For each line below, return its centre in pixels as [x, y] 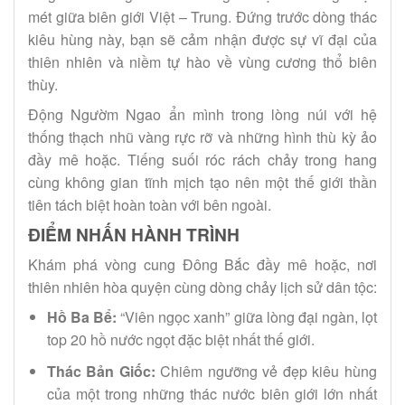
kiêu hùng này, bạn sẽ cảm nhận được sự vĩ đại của [202, 39]
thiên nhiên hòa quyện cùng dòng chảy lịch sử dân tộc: [202, 287]
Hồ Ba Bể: [82, 317]
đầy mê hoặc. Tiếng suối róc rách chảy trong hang [202, 159]
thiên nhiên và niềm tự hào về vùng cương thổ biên [202, 61]
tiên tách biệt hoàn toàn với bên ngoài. [150, 204]
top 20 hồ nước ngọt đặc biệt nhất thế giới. [180, 340]
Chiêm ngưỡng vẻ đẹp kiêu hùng [266, 371]
